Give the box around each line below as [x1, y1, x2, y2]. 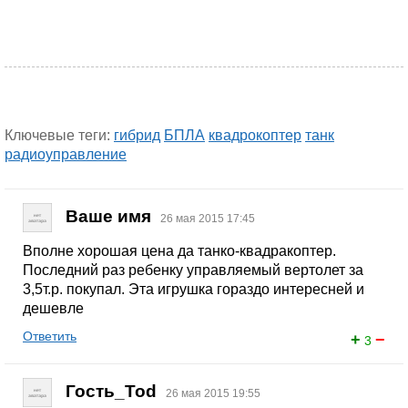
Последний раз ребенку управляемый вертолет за [23, 262, 363, 278]
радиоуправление [5, 147, 127, 162]
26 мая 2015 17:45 [160, 212, 255, 226]
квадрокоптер [209, 127, 301, 143]
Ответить [23, 329, 76, 343]
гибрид [114, 127, 160, 143]
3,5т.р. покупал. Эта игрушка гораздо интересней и [23, 281, 364, 297]
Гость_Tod [66, 382, 157, 402]
